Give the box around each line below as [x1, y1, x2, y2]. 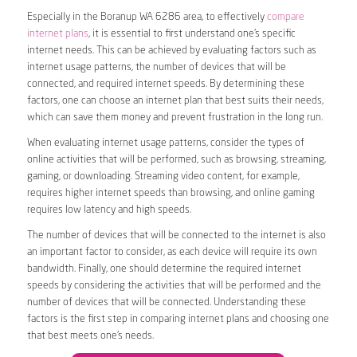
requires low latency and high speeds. [26, 204, 191, 215]
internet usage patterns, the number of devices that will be [26, 61, 286, 73]
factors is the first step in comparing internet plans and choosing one [26, 313, 329, 324]
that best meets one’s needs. [26, 330, 154, 341]
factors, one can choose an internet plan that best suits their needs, [26, 95, 324, 106]
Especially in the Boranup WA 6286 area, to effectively [26, 11, 267, 22]
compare [266, 11, 304, 22]
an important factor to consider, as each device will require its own [26, 246, 317, 257]
